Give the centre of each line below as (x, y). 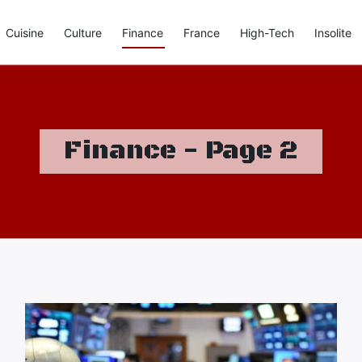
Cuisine (25, 32)
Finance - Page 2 (181, 151)
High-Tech (267, 32)
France (202, 32)
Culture (83, 32)
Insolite (333, 32)
